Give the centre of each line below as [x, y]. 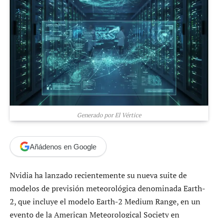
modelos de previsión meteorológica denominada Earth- [108, 189]
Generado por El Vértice [109, 115]
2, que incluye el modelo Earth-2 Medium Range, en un [105, 202]
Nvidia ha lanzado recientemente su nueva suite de [98, 175]
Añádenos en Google [63, 146]
